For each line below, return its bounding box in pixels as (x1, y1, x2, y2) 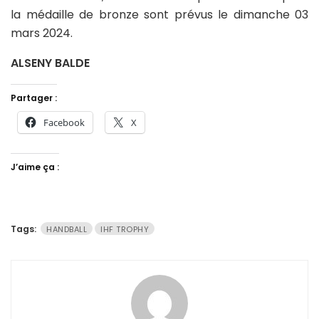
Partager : (11, 91, 57, 104)
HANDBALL (46, 223, 87, 235)
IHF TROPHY (100, 223, 149, 235)
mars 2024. (11, 24, 73, 41)
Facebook (43, 115, 85, 129)
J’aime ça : (11, 160, 59, 173)
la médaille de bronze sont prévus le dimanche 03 (11, 6, 308, 23)
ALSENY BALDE (11, 54, 90, 71)
